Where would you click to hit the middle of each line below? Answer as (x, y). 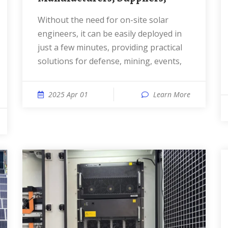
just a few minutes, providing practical (110, 47)
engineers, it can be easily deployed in (110, 34)
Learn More (172, 94)
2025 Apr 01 (68, 94)
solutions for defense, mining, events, (110, 61)
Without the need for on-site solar (41, 20)
